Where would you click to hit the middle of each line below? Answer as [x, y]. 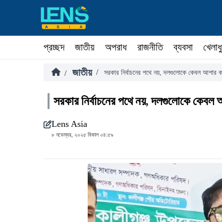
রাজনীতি [150, 47]
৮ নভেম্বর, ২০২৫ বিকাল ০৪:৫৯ [83, 135]
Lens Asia [69, 124]
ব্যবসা [183, 47]
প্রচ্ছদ [54, 47]
